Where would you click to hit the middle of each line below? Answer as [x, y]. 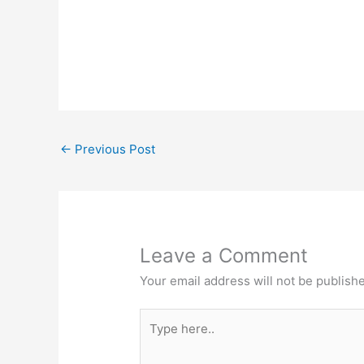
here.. [156, 337]
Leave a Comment [224, 255]
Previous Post [113, 149]
